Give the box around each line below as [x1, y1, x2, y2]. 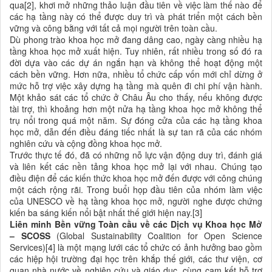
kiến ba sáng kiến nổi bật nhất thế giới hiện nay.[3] [10, 206, 202, 219]
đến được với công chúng [163, 172, 262, 185]
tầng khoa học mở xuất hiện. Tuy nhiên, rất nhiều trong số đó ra [10, 45, 262, 58]
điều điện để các [10, 172, 75, 185]
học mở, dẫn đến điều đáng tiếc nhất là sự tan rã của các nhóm [10, 126, 262, 138]
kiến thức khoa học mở [75, 172, 163, 185]
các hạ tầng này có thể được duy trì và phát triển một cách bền [10, 10, 262, 23]
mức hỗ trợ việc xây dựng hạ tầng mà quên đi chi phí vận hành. [10, 80, 262, 92]
